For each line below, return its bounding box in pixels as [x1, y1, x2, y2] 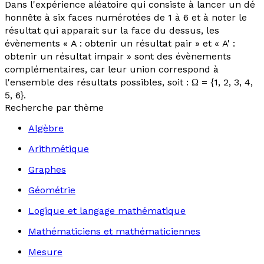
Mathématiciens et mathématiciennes [28, 226, 200, 237]
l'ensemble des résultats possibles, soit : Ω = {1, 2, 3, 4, [5, 77, 253, 88]
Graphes [28, 164, 66, 175]
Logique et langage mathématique [28, 205, 186, 216]
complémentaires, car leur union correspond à [5, 64, 219, 75]
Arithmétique [28, 143, 89, 154]
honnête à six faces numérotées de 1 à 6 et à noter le [5, 12, 247, 23]
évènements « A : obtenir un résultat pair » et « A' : [5, 38, 235, 49]
